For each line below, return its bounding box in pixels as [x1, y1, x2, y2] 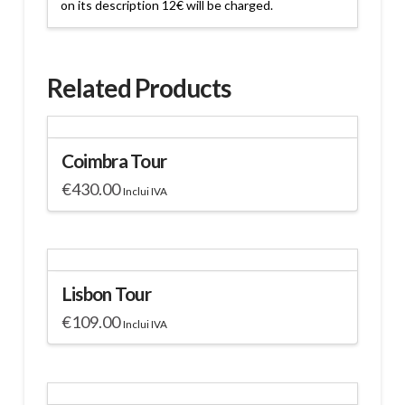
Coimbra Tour [61, 150, 167, 173]
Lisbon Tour [61, 283, 151, 306]
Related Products [46, 72, 231, 104]
